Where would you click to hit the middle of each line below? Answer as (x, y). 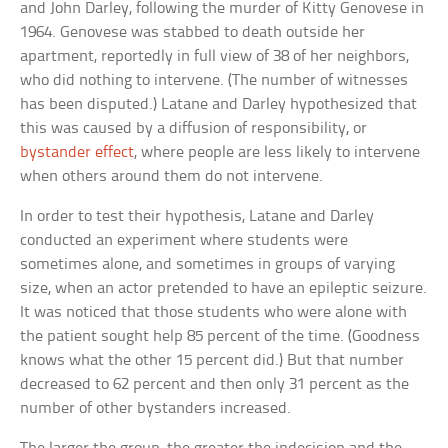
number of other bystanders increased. (156, 408)
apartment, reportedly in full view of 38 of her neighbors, (215, 56)
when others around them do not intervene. (172, 176)
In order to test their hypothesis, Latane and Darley (197, 216)
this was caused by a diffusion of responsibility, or (194, 128)
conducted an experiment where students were (184, 240)
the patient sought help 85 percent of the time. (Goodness (220, 336)
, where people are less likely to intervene (277, 152)
